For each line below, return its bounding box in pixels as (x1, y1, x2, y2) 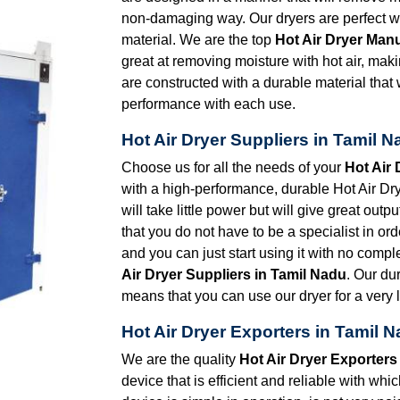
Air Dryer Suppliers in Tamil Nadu (121, 266, 346, 282)
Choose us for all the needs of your (121, 159, 345, 175)
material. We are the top (121, 31, 275, 47)
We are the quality (121, 351, 239, 367)
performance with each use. (121, 96, 296, 112)
